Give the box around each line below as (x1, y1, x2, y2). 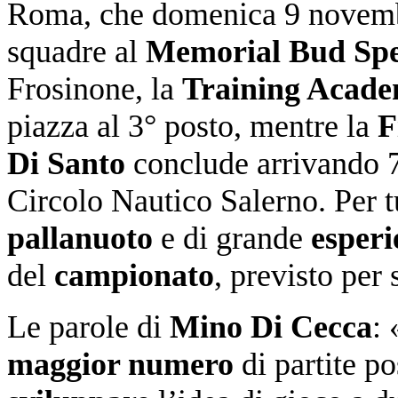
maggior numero (7, 346, 234, 382)
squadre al (7, 33, 146, 69)
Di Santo (7, 145, 125, 181)
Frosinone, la (7, 70, 182, 107)
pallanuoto (7, 219, 153, 256)
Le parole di (7, 308, 170, 345)
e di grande (153, 219, 311, 256)
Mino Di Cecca (170, 308, 372, 345)
